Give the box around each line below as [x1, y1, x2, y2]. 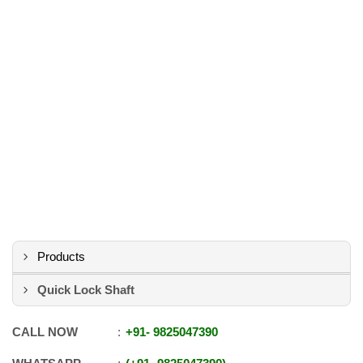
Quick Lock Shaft [37, 283, 135, 297]
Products [37, 250, 85, 263]
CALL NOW [12, 325, 78, 339]
